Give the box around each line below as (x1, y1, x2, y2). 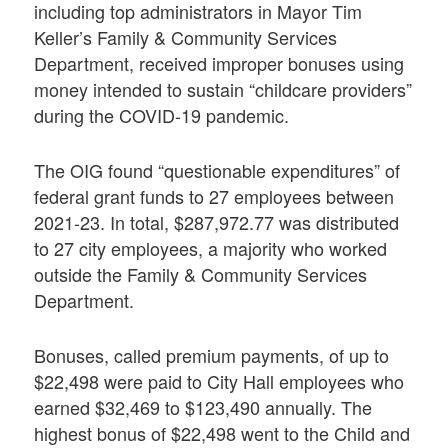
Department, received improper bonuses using (34, 49, 405, 76)
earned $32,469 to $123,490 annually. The (34, 394, 373, 421)
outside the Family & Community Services (34, 260, 368, 287)
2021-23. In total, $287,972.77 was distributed (34, 208, 400, 235)
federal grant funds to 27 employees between (34, 182, 395, 209)
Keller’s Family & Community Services (34, 23, 338, 50)
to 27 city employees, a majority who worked (34, 234, 388, 261)
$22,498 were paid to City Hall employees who (34, 368, 405, 395)
